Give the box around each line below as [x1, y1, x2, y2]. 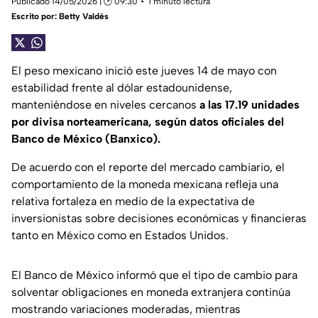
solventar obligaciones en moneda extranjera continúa [11, 285, 290, 300]
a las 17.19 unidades [199, 98, 300, 112]
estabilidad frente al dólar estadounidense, [11, 81, 232, 95]
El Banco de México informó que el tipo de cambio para [11, 268, 297, 283]
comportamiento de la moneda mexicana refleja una [11, 177, 278, 192]
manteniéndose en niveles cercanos [11, 98, 199, 112]
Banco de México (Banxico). [11, 132, 160, 146]
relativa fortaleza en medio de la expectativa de [11, 194, 255, 209]
